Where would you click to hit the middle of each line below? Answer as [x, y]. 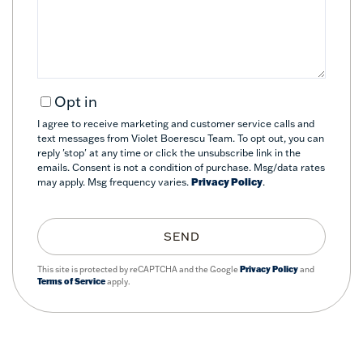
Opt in [76, 101]
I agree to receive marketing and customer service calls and [176, 123]
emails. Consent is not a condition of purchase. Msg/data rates [181, 167]
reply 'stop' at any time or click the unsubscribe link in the [169, 152]
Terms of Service [71, 281]
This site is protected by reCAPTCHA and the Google [139, 269]
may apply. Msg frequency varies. [114, 181]
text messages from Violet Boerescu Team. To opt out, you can [181, 138]
